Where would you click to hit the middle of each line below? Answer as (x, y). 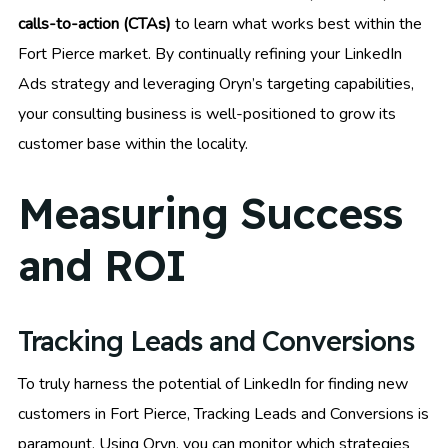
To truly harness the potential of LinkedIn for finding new (213, 384)
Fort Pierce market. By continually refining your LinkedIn (210, 53)
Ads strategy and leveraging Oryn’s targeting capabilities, (216, 83)
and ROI (102, 265)
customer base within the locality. (133, 143)
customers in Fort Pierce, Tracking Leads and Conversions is (223, 414)
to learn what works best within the (296, 23)
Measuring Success (210, 213)
